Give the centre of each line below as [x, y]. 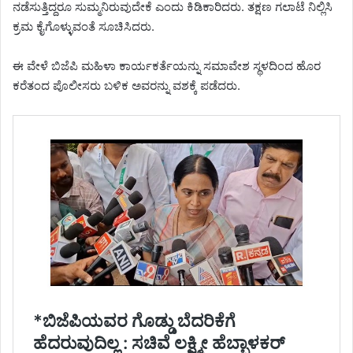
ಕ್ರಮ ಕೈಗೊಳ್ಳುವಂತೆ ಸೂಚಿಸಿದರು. [84, 27]
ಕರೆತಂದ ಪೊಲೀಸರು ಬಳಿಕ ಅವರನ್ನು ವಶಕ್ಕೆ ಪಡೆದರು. [126, 86]
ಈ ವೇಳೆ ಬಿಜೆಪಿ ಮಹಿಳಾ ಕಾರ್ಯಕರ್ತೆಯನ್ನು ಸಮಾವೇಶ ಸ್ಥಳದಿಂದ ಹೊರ [167, 66]
